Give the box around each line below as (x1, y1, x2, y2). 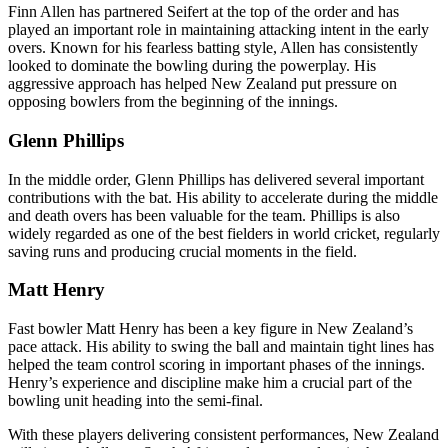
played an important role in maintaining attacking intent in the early (8, 21, 429, 39)
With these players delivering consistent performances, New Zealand (8, 426, 439, 444)
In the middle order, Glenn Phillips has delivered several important (8, 170, 424, 188)
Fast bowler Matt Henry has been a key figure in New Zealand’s (8, 320, 413, 338)
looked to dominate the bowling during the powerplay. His (8, 57, 376, 75)
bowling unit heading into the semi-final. (8, 392, 263, 410)
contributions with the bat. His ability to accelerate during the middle (8, 188, 438, 206)
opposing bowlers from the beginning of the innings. (8, 93, 338, 111)
